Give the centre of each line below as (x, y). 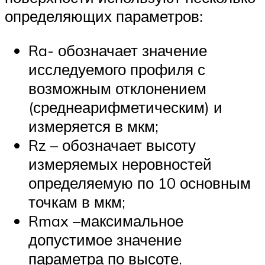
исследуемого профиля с (117, 69)
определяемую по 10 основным (140, 182)
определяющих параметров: (104, 16)
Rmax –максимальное (106, 220)
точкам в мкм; (77, 201)
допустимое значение (105, 239)
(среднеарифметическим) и (125, 107)
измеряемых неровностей (120, 164)
